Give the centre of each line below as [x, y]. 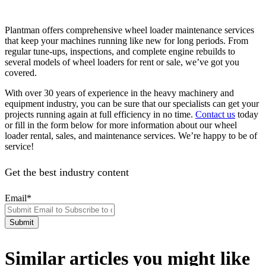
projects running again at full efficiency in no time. [100, 114]
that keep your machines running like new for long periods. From [126, 41]
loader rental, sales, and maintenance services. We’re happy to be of [131, 136]
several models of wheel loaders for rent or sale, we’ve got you [122, 62]
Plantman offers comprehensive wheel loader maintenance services [129, 30]
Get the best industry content [67, 172]
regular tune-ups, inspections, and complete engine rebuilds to [120, 51]
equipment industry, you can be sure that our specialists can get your [132, 104]
